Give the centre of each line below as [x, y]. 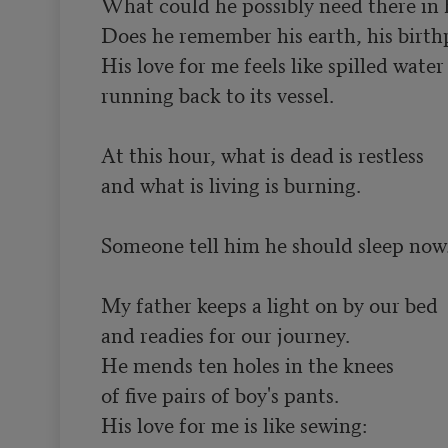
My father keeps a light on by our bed [269, 303]
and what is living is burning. [230, 183]
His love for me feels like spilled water [272, 63]
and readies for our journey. [225, 333]
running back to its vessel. [217, 93]
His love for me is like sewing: [233, 423]
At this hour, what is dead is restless [262, 153]
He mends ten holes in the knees [247, 363]
